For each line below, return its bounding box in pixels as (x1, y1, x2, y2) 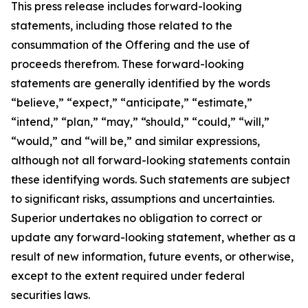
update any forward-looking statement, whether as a (11, 230, 296, 244)
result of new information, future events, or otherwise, (11, 250, 294, 263)
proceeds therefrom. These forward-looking (11, 57, 244, 71)
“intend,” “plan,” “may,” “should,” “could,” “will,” (11, 115, 269, 129)
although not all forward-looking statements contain (11, 153, 290, 167)
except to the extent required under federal (11, 269, 245, 283)
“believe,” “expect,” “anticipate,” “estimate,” (11, 96, 252, 109)
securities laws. (11, 288, 90, 302)
